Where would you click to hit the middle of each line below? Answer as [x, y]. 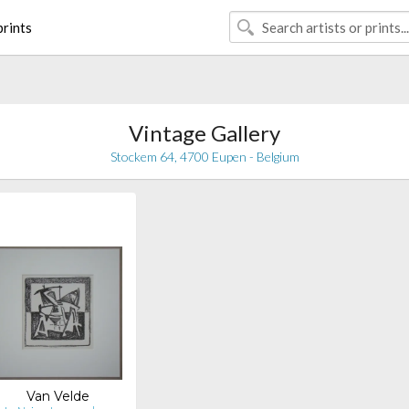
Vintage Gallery [204, 133]
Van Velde [58, 396]
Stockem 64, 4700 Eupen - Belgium [204, 157]
